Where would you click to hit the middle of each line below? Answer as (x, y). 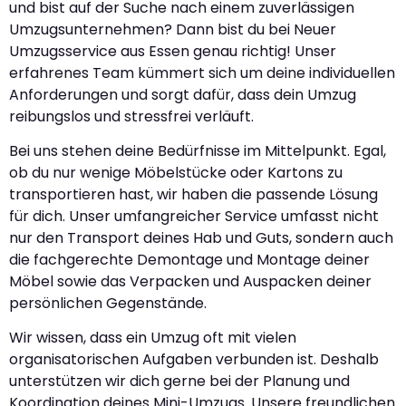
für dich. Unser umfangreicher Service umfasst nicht (194, 217)
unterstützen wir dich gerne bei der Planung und (179, 382)
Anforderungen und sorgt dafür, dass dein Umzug (183, 94)
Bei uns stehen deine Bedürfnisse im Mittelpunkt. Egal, (198, 151)
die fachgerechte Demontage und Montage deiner (189, 260)
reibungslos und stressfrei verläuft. (131, 116)
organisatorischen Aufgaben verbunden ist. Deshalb (194, 360)
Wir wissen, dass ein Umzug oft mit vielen (153, 338)
